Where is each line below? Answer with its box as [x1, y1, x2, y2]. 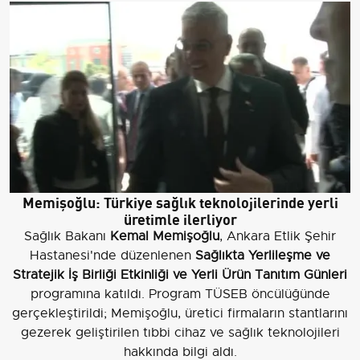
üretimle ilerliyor [123, 207, 237, 230]
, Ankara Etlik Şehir [219, 228, 336, 245]
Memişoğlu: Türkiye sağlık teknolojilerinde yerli [22, 190, 338, 213]
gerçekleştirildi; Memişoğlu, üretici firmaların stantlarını [12, 305, 348, 322]
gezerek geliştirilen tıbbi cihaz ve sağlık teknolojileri [20, 325, 340, 342]
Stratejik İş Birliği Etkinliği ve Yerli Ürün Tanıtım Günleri [13, 267, 347, 284]
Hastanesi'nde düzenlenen [30, 247, 195, 264]
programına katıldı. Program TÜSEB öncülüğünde [30, 286, 330, 303]
